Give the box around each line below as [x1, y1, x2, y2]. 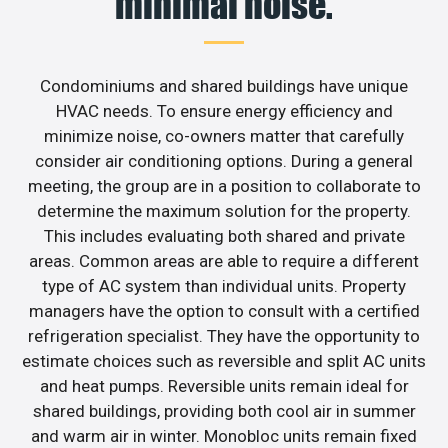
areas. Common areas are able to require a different [29, 251, 419, 272]
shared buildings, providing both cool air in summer [32, 401, 416, 422]
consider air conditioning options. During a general [35, 151, 413, 172]
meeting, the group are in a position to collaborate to [27, 176, 421, 197]
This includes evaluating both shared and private [43, 226, 405, 247]
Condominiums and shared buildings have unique [40, 76, 408, 97]
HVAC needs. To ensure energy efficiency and [55, 101, 393, 122]
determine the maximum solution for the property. [37, 201, 411, 222]
